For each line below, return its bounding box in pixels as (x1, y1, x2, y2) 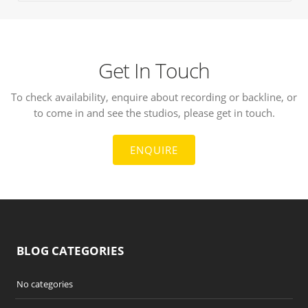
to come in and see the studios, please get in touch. (33, 106, 275, 120)
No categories (16, 278, 74, 290)
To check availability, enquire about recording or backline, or (11, 90, 297, 104)
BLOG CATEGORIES (16, 243, 124, 258)
